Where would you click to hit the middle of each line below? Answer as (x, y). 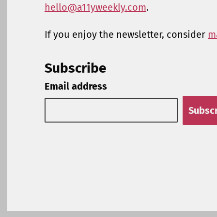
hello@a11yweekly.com (95, 7)
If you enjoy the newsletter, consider (126, 34)
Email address (76, 86)
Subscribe (75, 68)
